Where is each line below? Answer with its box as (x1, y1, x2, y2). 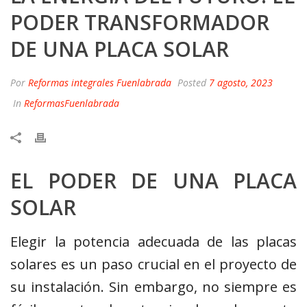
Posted (175, 76, 209, 90)
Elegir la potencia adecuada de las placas (10, 232, 297, 251)
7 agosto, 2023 (209, 76, 273, 90)
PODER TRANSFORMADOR (10, 8, 269, 37)
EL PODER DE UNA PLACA (10, 167, 297, 195)
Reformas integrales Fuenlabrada (28, 76, 171, 90)
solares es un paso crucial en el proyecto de (10, 255, 297, 274)
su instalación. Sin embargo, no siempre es (10, 278, 297, 297)
